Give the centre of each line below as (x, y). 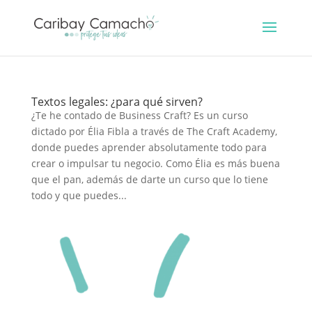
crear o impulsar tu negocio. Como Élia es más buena (155, 163)
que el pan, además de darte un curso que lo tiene (149, 179)
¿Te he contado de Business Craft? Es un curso (139, 115)
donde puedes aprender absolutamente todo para (149, 147)
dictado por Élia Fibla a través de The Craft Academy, (154, 131)
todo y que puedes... (79, 195)
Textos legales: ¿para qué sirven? (117, 102)
